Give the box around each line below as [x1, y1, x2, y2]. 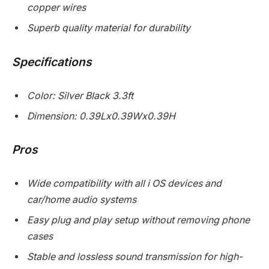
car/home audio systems [27, 193, 136, 205]
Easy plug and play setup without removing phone [27, 214, 250, 226]
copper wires [27, 2, 86, 14]
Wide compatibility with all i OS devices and [27, 177, 222, 189]
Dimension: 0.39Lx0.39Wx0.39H [27, 110, 175, 122]
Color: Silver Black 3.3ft [27, 89, 133, 101]
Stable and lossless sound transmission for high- [27, 250, 243, 262]
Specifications [12, 54, 92, 69]
